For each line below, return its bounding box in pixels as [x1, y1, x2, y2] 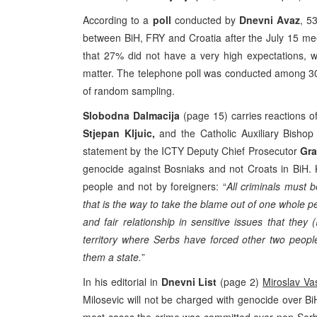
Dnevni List [161, 275, 221, 289]
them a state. [83, 250, 142, 264]
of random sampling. [83, 83, 175, 98]
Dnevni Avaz [239, 13, 301, 27]
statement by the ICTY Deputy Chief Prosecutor [83, 144, 300, 158]
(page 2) [220, 275, 263, 289]
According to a [83, 13, 153, 27]
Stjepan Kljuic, [83, 126, 160, 140]
